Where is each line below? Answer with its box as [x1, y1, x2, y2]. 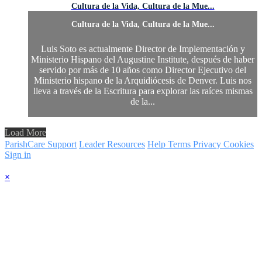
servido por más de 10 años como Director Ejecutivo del [39, 64, 246, 75]
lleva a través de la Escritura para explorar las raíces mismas [33, 85, 253, 96]
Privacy [193, 139, 223, 149]
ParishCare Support [5, 139, 77, 149]
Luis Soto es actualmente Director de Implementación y [40, 43, 245, 54]
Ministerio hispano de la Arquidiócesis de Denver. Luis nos [34, 75, 251, 85]
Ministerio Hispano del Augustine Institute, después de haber [31, 54, 254, 64]
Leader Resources [79, 139, 145, 149]
